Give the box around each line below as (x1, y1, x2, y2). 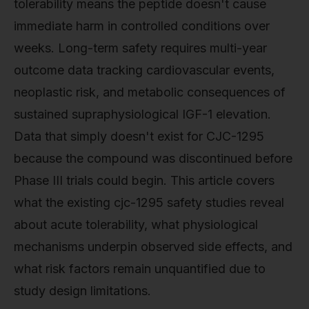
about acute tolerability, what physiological (14, 217, 258, 232)
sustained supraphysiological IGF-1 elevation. (14, 106, 271, 121)
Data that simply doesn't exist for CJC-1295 (14, 128, 264, 143)
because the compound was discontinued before (14, 150, 292, 166)
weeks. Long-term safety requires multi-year (14, 40, 267, 55)
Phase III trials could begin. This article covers (14, 172, 275, 188)
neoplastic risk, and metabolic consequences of (14, 84, 286, 99)
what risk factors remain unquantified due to (14, 261, 266, 276)
